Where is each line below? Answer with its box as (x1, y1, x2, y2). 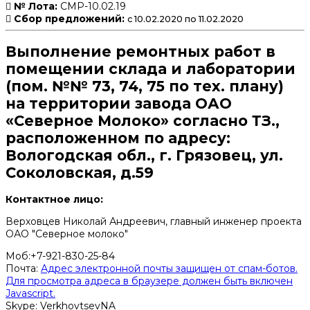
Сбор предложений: (14, 12, 125, 25)
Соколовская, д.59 (6, 164, 154, 182)
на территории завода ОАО (6, 95, 232, 113)
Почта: (6, 262, 41, 275)
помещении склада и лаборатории (6, 60, 295, 78)
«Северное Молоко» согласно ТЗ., (6, 112, 280, 130)
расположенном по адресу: (6, 129, 230, 147)
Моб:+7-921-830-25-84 (6, 250, 115, 263)
